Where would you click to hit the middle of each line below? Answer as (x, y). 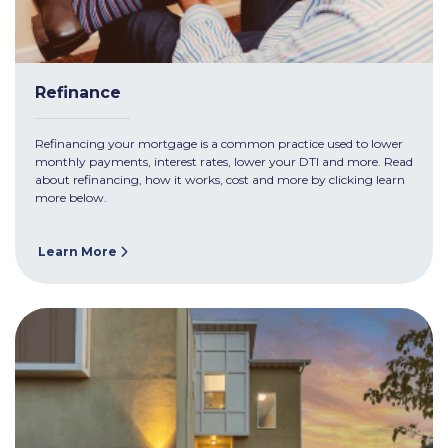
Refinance (78, 93)
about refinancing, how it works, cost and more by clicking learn (220, 180)
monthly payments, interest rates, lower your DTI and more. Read (224, 162)
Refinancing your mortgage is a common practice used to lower (219, 144)
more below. (71, 198)
